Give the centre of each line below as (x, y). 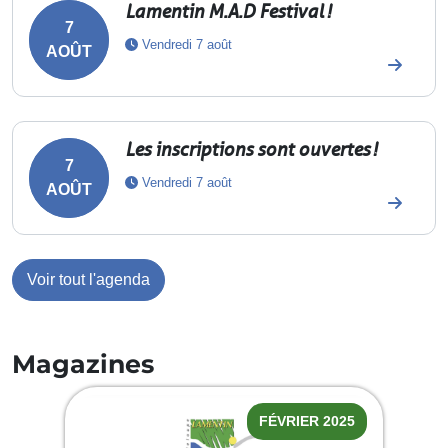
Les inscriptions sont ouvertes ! (251, 149)
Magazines (83, 364)
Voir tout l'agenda (88, 279)
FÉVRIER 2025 (307, 421)
